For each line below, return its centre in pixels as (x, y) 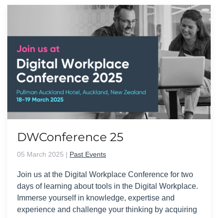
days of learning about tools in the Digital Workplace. (108, 186)
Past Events (88, 154)
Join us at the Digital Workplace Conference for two (105, 174)
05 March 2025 (40, 154)
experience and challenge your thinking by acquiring (107, 209)
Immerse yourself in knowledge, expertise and (96, 198)
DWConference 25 (70, 137)
